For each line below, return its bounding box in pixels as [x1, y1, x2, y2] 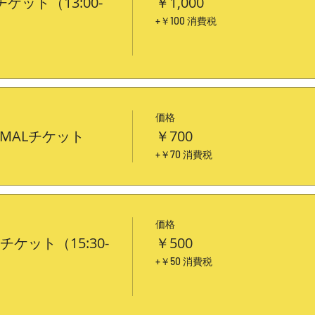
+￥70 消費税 [155, 148, 212, 160]
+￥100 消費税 [155, 14, 217, 27]
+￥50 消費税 [155, 255, 212, 267]
